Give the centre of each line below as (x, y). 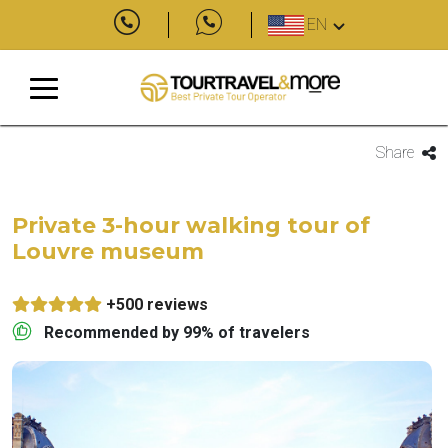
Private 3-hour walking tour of (191, 225)
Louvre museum (108, 251)
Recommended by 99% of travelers (177, 332)
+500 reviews (157, 304)
